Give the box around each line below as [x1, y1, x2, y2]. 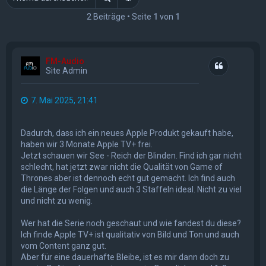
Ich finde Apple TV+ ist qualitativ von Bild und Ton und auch [21, 230, 239, 240]
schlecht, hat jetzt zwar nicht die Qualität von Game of [21, 162, 223, 172]
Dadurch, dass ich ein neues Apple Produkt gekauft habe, [21, 128, 233, 138]
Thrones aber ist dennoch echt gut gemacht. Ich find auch [21, 173, 235, 183]
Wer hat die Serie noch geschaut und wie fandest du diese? [21, 218, 241, 229]
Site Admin [46, 65, 87, 75]
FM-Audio [46, 56, 84, 66]
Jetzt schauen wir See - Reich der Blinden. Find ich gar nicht [21, 151, 242, 161]
